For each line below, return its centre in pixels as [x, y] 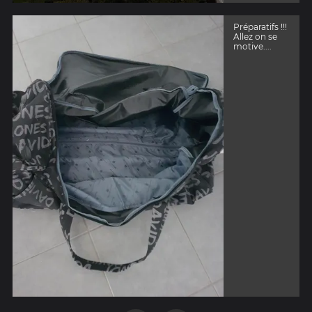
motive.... [252, 47]
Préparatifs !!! [260, 27]
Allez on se [255, 37]
